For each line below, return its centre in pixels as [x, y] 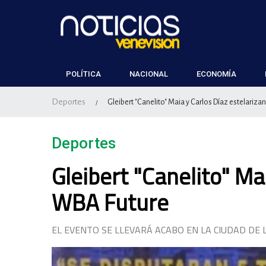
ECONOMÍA [216, 74]
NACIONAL [149, 74]
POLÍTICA [83, 74]
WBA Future [110, 202]
